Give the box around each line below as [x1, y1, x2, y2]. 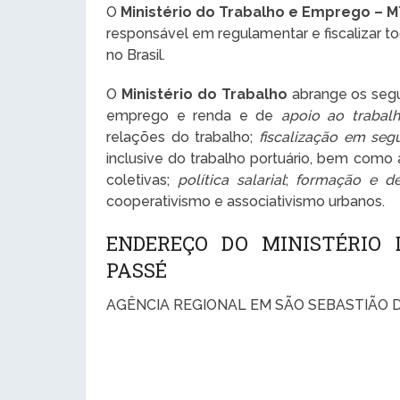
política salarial [177, 171, 286, 189]
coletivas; [106, 171, 178, 189]
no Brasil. [106, 46, 166, 64]
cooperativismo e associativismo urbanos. [106, 193, 386, 211]
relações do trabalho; [106, 129, 259, 146]
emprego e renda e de [106, 107, 281, 125]
